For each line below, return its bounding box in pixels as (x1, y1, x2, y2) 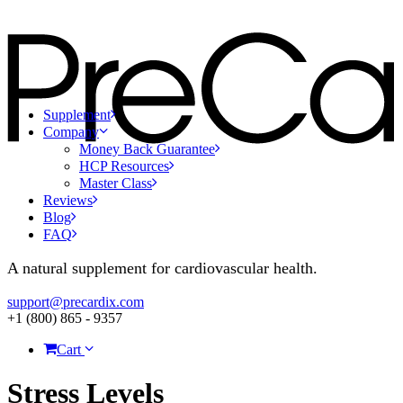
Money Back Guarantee (79, 141, 215, 157)
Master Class (79, 175, 152, 191)
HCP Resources (79, 158, 169, 174)
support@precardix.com (7, 293, 144, 309)
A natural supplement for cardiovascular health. (7, 258, 318, 277)
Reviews (43, 193, 93, 208)
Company (43, 124, 99, 139)
